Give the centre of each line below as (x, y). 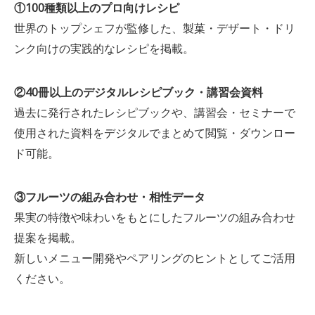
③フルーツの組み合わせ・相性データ (109, 197)
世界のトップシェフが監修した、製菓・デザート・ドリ (154, 28)
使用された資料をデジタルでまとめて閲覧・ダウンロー (154, 133)
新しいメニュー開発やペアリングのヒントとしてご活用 (154, 258)
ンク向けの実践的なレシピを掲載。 (104, 49)
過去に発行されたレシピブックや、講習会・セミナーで (154, 112)
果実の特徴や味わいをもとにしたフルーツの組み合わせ (154, 217)
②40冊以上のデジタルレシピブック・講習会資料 (138, 92)
